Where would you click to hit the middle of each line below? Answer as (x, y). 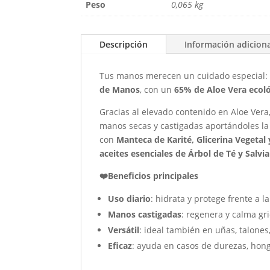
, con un (157, 89)
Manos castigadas (145, 214)
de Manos (120, 89)
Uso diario (130, 198)
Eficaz (120, 245)
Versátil (124, 230)
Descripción (124, 44)
